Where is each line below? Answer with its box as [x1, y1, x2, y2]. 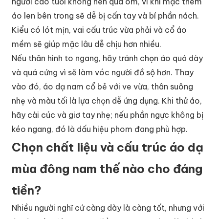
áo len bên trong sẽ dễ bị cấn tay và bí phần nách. [12, 10, 199, 21]
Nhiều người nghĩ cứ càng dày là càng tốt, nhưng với [12, 202, 204, 213]
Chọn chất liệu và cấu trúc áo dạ [12, 139, 203, 154]
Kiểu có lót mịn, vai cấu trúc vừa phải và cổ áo [12, 24, 187, 35]
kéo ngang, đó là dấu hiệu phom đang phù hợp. [12, 124, 188, 134]
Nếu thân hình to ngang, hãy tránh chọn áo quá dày [12, 53, 203, 63]
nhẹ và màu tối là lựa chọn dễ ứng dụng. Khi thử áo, [12, 95, 202, 106]
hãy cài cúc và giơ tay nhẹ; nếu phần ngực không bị [12, 109, 203, 120]
